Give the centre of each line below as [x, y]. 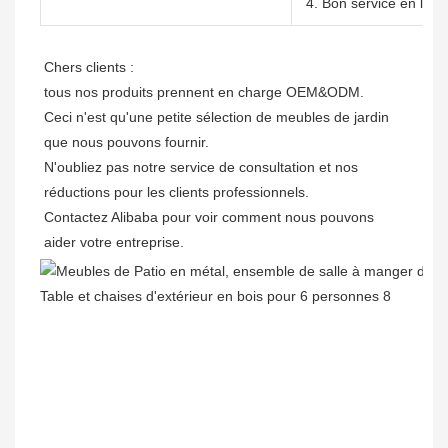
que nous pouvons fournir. [126, 142]
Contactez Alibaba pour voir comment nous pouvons [209, 217]
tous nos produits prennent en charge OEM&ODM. [204, 92]
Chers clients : [91, 67]
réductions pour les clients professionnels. [178, 192]
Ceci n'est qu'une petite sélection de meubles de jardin [216, 117]
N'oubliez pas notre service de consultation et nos [201, 167]
